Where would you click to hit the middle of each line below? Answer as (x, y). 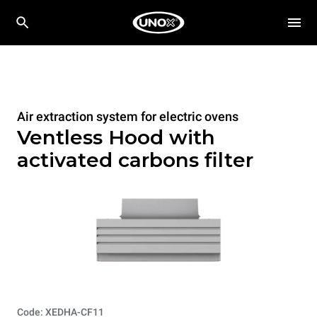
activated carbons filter (135, 160)
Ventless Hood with (116, 137)
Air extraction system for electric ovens (128, 116)
